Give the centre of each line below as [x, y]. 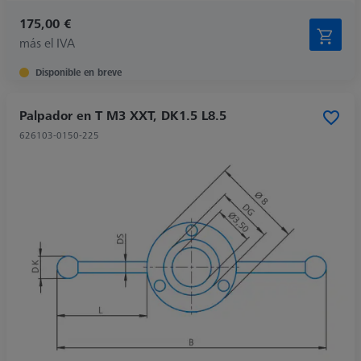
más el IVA [47, 42]
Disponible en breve [79, 72]
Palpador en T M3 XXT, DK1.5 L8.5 [123, 115]
